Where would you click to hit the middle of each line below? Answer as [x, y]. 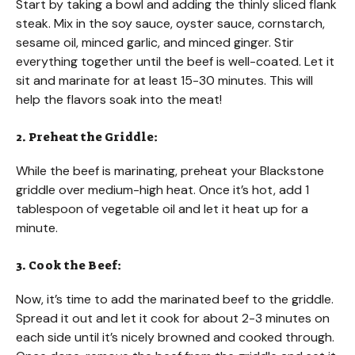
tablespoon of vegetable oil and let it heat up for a [162, 209]
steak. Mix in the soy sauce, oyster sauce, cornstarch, [170, 24]
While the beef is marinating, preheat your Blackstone [170, 171]
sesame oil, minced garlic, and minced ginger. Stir [155, 43]
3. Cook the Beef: [69, 266]
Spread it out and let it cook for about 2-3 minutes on [173, 319]
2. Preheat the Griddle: [87, 137]
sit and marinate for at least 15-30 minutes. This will [164, 81]
